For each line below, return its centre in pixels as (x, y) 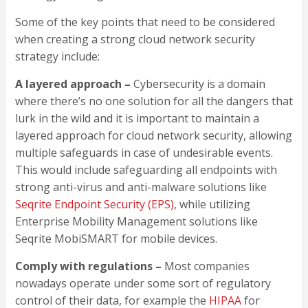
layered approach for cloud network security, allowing (153, 136)
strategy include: (57, 57)
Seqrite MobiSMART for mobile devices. (116, 239)
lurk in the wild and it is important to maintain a (137, 119)
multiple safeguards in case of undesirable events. (144, 153)
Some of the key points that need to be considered (145, 22)
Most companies (207, 266)
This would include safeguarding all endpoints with (146, 170)
